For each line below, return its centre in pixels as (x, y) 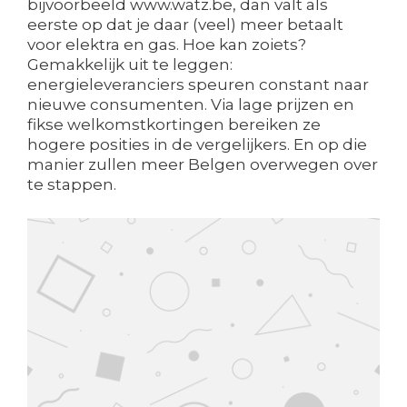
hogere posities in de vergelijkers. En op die (197, 145)
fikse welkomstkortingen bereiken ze (174, 125)
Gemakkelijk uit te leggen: (130, 65)
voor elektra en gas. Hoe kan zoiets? (167, 45)
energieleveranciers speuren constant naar (198, 85)
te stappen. (72, 185)
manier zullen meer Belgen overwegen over (203, 165)
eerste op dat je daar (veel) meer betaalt (185, 25)
